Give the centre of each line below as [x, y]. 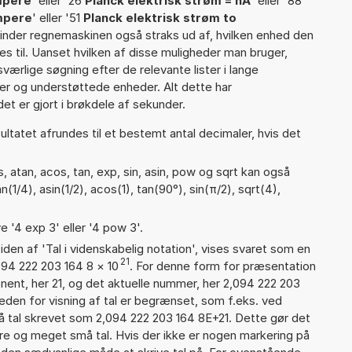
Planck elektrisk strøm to [160, 17]
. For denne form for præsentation [223, 266]
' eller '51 [58, 17]
